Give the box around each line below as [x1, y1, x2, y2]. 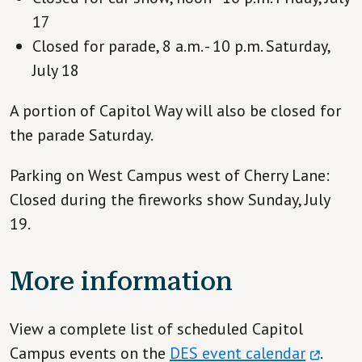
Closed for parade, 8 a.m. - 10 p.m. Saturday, [32, 35, 330, 57]
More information [10, 265, 233, 297]
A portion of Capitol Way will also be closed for [10, 99, 341, 121]
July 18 [32, 59, 79, 81]
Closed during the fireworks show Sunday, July [10, 188, 330, 210]
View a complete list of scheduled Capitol [10, 318, 303, 339]
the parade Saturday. [10, 124, 154, 145]
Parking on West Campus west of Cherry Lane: [10, 164, 330, 186]
